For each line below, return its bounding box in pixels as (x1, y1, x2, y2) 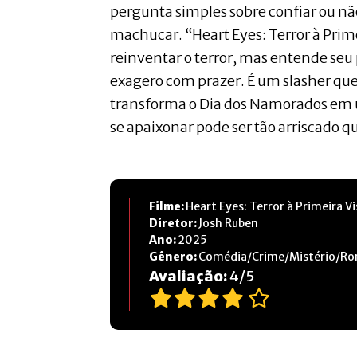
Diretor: (149, 215, 198, 230)
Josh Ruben (198, 215, 258, 230)
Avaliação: (149, 266, 229, 285)
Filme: (149, 198, 186, 214)
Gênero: (149, 249, 198, 264)
